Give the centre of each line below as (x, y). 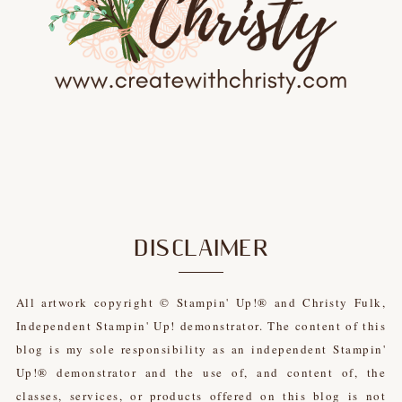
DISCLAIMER (201, 249)
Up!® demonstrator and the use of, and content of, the (201, 372)
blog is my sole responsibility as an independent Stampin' (201, 349)
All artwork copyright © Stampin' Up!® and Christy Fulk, (201, 302)
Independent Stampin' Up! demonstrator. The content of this (201, 325)
